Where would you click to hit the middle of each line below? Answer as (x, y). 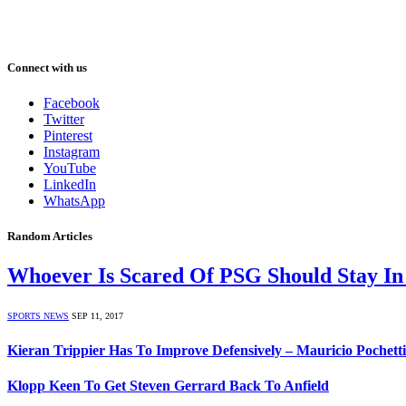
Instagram (72, 152)
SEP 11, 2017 (97, 316)
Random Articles (50, 237)
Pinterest (68, 136)
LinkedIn (70, 185)
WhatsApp (74, 201)
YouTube (70, 169)
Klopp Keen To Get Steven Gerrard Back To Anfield (168, 385)
